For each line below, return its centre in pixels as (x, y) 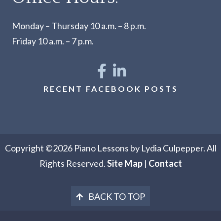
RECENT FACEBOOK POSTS (110, 89)
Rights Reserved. (73, 164)
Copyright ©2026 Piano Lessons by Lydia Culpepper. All (110, 148)
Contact (165, 164)
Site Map (125, 164)
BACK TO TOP (117, 197)
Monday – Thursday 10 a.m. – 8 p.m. (79, 26)
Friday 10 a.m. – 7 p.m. (53, 41)
